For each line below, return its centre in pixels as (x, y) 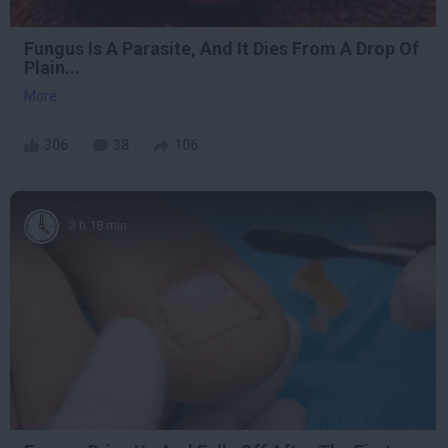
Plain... (52, 67)
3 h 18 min (98, 226)
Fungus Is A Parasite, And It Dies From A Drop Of (221, 48)
